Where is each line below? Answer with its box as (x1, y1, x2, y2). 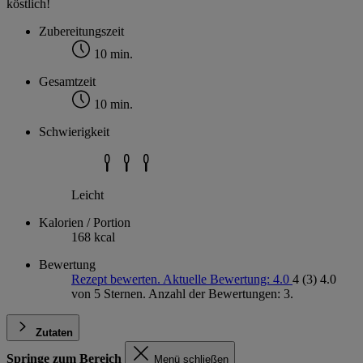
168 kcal (71, 230, 115, 245)
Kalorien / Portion (39, 216, 130, 230)
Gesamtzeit (39, 75, 96, 89)
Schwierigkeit (39, 125, 109, 139)
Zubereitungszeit (39, 24, 124, 39)
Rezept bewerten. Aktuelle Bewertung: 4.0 (71, 272, 293, 287)
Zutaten (36, 327, 73, 340)
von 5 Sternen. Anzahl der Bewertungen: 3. (71, 287, 293, 301)
